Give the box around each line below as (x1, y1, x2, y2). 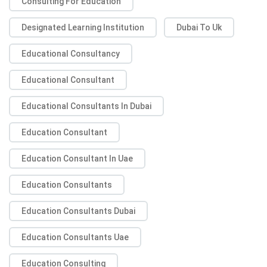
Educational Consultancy (21, 48, 120, 58)
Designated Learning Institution (21, 22, 144, 32)
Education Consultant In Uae (21, 153, 133, 163)
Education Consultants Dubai (21, 206, 135, 216)
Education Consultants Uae (21, 232, 129, 242)
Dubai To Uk (176, 22, 222, 32)
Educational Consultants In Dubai (21, 101, 151, 111)
